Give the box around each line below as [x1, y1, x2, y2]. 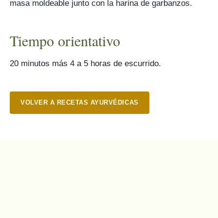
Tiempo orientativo [10, 31, 120, 50]
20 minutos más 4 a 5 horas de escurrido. [10, 59, 161, 68]
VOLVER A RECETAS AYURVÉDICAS [20, 99, 139, 106]
